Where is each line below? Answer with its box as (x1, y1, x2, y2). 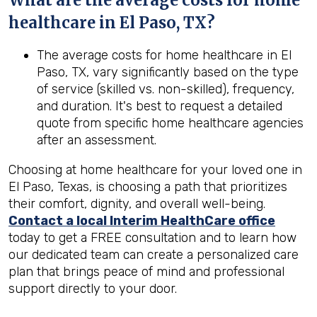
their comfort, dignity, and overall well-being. (8, 196, 265, 212)
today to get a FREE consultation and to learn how (8, 230, 296, 246)
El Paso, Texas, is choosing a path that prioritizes (8, 179, 287, 195)
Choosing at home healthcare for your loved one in (8, 162, 302, 178)
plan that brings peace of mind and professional (8, 264, 284, 279)
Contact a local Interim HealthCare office (8, 213, 275, 229)
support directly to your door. (8, 281, 177, 296)
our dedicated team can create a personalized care (8, 247, 299, 263)
